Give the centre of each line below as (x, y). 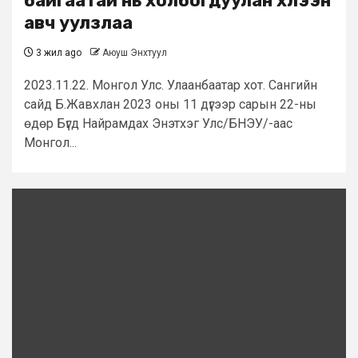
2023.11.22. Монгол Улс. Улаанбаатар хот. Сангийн (171, 86)
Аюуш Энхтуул (135, 53)
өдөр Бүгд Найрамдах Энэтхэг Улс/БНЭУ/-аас (158, 124)
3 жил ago (58, 53)
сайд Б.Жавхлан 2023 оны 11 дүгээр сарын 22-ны (170, 105)
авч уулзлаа (78, 23)
